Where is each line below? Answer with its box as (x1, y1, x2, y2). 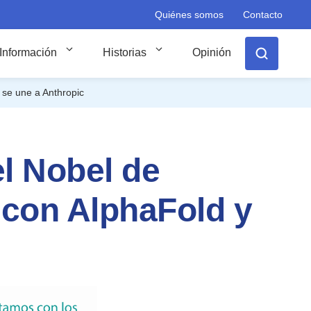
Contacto (243, 9, 283, 20)
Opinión (192, 47, 231, 58)
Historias (103, 47, 146, 58)
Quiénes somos (155, 9, 224, 20)
